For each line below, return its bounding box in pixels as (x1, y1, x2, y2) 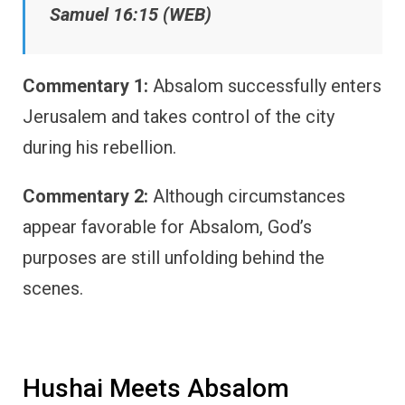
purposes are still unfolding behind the (23, 247, 325, 269)
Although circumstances (148, 185, 345, 208)
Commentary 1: (23, 75, 148, 98)
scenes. (23, 278, 83, 300)
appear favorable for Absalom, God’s (23, 216, 312, 239)
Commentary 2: (23, 185, 148, 208)
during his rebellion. (23, 137, 176, 159)
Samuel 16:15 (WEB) (50, 4, 212, 26)
